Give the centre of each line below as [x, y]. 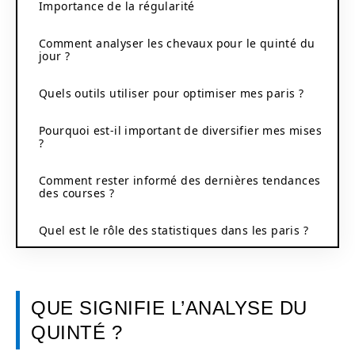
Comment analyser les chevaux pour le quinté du [177, 43]
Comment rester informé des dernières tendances [180, 180]
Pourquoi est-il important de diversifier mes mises [180, 130]
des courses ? [77, 193]
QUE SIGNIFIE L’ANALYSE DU [169, 308]
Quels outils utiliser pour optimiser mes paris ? [172, 93]
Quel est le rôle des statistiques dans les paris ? [174, 230]
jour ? [55, 55]
